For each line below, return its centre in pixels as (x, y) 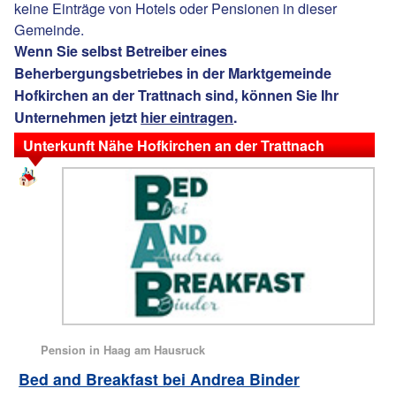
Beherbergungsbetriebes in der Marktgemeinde (173, 73)
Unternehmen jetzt (78, 118)
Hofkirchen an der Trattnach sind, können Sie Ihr (177, 95)
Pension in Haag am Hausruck (123, 350)
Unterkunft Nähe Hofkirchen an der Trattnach (174, 146)
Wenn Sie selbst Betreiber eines (121, 51)
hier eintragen (187, 118)
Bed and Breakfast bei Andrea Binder (160, 379)
